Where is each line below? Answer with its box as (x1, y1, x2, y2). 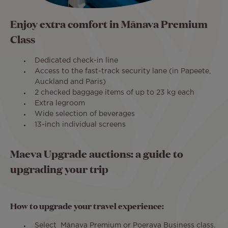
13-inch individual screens (35, 122, 126, 128)
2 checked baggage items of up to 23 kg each (35, 90, 194, 96)
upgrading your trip (10, 161, 108, 176)
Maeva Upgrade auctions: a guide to (10, 146, 183, 161)
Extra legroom (35, 100, 85, 107)
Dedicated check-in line (35, 58, 118, 64)
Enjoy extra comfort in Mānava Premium (10, 17, 208, 32)
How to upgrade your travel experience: (10, 200, 164, 212)
